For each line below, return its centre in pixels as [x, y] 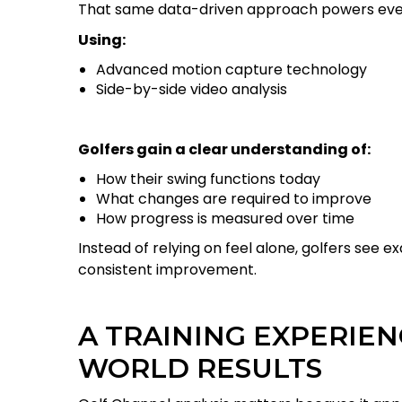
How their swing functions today [208, 179]
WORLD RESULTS [200, 368]
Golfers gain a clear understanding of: [224, 149]
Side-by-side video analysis [192, 89]
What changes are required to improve [234, 199]
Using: [102, 40]
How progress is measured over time [225, 218]
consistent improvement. [167, 270]
